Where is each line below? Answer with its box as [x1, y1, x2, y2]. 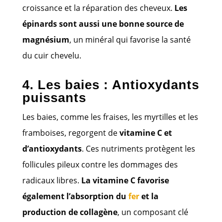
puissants [22, 90, 86, 105]
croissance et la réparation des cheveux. [22, 2, 174, 13]
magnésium [22, 34, 69, 45]
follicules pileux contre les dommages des [22, 159, 178, 170]
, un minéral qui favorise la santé [69, 34, 191, 45]
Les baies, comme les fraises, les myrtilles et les [22, 111, 198, 122]
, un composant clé [117, 206, 188, 218]
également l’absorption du [22, 190, 128, 202]
